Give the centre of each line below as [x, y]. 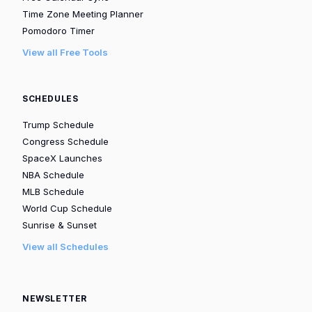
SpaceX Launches [62, 158]
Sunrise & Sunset [60, 225]
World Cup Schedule [67, 208]
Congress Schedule [65, 141]
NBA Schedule [53, 174]
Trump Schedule [58, 124]
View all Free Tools [65, 52]
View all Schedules [65, 246]
